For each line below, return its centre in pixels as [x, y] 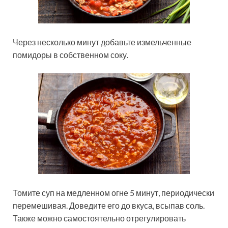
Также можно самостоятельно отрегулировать [99, 218]
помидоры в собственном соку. [70, 55]
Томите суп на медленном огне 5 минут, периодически [113, 193]
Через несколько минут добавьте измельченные [102, 42]
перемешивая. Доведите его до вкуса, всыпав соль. [109, 206]
